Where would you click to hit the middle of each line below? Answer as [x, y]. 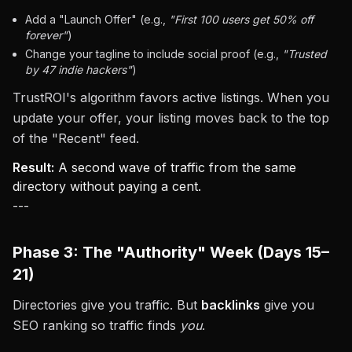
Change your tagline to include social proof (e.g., [154, 54]
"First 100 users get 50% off [241, 19]
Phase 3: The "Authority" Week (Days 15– [171, 252]
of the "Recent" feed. [76, 138]
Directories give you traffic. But [107, 305]
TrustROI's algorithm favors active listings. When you [171, 97]
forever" [46, 35]
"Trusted [304, 54]
